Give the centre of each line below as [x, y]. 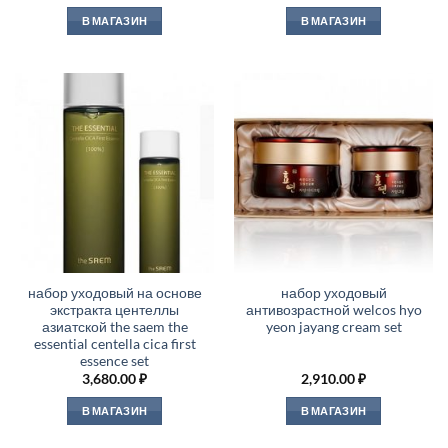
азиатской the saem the [114, 326]
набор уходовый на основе [114, 292]
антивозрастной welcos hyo [333, 309]
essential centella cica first [114, 343]
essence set [114, 360]
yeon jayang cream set [333, 326]
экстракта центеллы [114, 309]
